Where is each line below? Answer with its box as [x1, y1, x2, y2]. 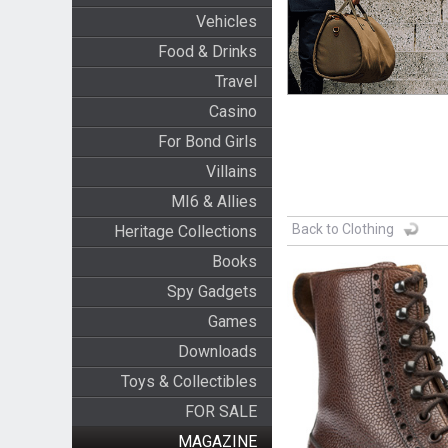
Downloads [177, 342, 257, 361]
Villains [205, 162, 257, 181]
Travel [214, 72, 257, 91]
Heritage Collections [113, 222, 257, 241]
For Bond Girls [157, 132, 257, 151]
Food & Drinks [157, 42, 257, 61]
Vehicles [195, 12, 257, 31]
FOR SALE [184, 402, 257, 421]
